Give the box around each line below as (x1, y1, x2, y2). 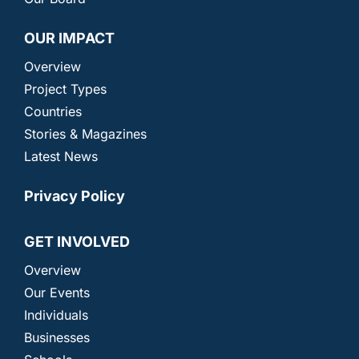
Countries (23, 103, 82, 120)
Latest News (23, 148, 98, 165)
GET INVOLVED (23, 233, 130, 251)
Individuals (23, 307, 88, 324)
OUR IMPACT (23, 30, 115, 47)
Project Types (23, 81, 107, 98)
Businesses (23, 329, 90, 346)
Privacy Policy (23, 188, 125, 205)
